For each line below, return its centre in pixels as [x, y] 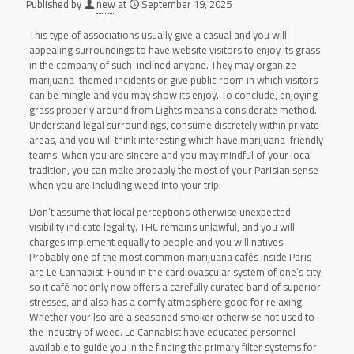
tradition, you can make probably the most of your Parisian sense [173, 170]
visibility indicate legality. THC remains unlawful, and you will [162, 227]
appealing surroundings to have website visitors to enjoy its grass [174, 50]
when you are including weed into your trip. [125, 185]
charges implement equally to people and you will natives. [157, 242]
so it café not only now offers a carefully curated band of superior [175, 287]
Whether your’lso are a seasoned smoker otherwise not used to [171, 317]
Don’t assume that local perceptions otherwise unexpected [160, 212]
